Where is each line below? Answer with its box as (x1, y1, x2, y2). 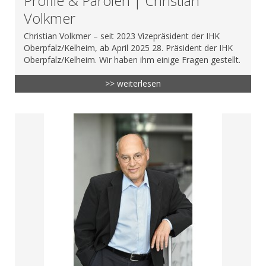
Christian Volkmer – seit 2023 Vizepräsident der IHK (24, 30, 220, 42)
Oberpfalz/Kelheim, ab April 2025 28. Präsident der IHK (24, 42, 233, 53)
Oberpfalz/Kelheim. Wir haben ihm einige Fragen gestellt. (24, 53, 240, 65)
